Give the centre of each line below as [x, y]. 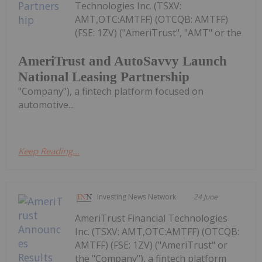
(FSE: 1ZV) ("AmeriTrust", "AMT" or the [158, 32]
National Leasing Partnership [104, 77]
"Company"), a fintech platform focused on [111, 91]
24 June [206, 196]
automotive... [46, 104]
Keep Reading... [49, 151]
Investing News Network [137, 196]
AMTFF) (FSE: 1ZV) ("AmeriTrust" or [151, 245]
